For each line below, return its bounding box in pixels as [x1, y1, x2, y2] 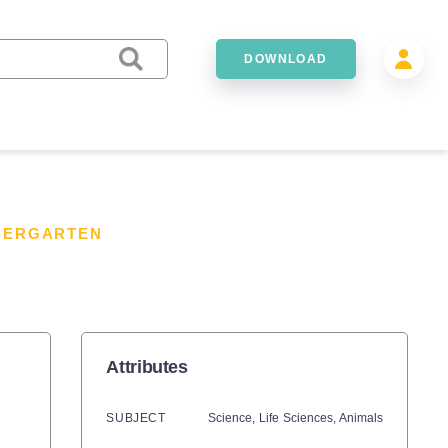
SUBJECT [106, 411, 166, 425]
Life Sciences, [259, 411, 339, 425]
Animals [339, 411, 383, 425]
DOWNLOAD [244, 51, 328, 66]
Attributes [106, 357, 188, 377]
